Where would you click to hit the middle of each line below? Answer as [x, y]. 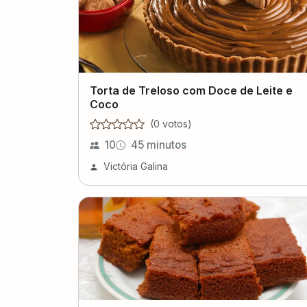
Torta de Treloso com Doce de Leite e [191, 90]
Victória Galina [136, 166]
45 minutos [159, 145]
